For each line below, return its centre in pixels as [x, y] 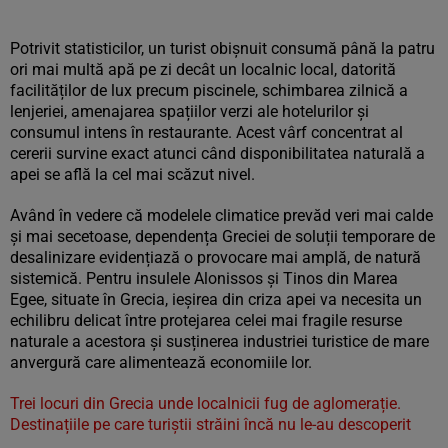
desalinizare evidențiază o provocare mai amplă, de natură [215, 257]
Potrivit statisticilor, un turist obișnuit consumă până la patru [222, 48]
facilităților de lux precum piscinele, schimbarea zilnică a [209, 90]
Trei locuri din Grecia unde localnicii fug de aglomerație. [205, 403]
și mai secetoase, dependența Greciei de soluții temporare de [222, 236]
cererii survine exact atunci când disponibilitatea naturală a [217, 153]
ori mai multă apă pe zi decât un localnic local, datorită [203, 69]
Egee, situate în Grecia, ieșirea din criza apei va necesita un [216, 299]
